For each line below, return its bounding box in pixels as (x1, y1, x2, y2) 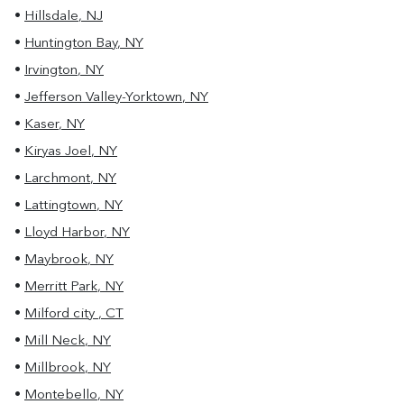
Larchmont (24, 172, 90, 186)
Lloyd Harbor (24, 226, 104, 240)
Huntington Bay (24, 37, 117, 50)
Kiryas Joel (24, 145, 91, 159)
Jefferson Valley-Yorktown (24, 91, 182, 105)
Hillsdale (24, 10, 78, 23)
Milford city (24, 308, 98, 321)
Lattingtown (24, 199, 96, 213)
